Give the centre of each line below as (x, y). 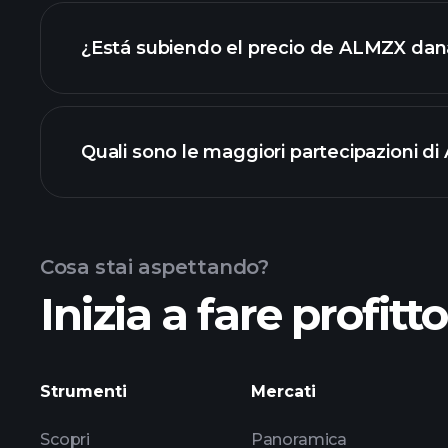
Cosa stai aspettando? (154, 267)
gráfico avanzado (161, 101)
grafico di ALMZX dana (185, 205)
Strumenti (83, 391)
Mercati (283, 391)
